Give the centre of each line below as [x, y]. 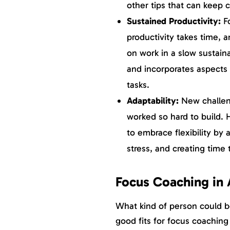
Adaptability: [154, 100]
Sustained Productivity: [175, 21]
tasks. [139, 84]
